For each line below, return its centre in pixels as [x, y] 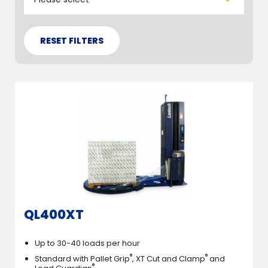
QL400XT [54, 214]
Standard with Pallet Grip [82, 259]
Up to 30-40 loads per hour [87, 243]
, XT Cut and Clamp [169, 259]
